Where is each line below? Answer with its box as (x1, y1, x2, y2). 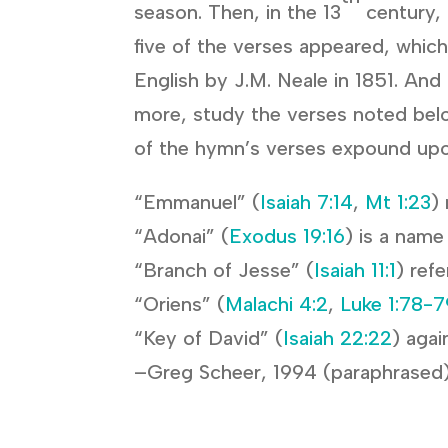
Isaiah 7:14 (260, 190, 354, 215)
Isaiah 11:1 (314, 258, 397, 283)
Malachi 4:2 (225, 292, 329, 317)
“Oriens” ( (134, 292, 226, 317)
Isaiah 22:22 (283, 326, 393, 351)
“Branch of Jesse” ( (134, 258, 315, 283)
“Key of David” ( (134, 326, 284, 351)
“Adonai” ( (134, 224, 230, 249)
